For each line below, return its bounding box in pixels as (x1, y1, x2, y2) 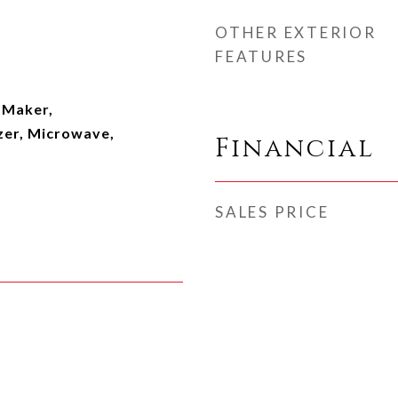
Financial (215, 131, 375, 166)
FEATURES (215, 47, 307, 66)
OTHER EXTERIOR (215, 23, 377, 42)
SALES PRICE (215, 203, 330, 221)
